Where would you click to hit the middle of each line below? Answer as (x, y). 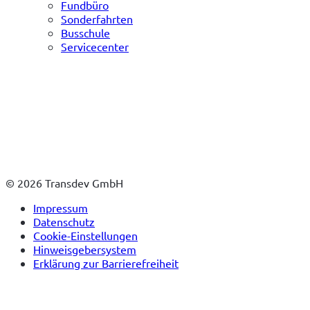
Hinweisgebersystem (85, 249)
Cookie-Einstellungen (85, 236)
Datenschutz (64, 222)
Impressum (61, 208)
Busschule (85, 32)
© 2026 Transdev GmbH (64, 183)
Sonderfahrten (97, 18)
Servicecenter (95, 46)
